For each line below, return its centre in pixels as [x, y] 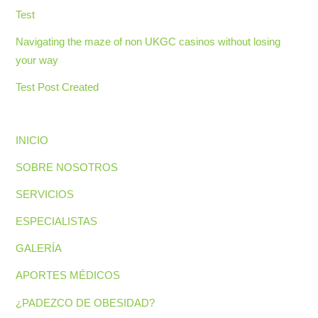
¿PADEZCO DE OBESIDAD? [86, 302]
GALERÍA [39, 248]
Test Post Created [57, 87]
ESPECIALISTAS [57, 221]
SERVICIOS [45, 194]
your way [37, 60]
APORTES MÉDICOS [68, 275]
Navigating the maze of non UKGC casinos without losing [148, 41]
